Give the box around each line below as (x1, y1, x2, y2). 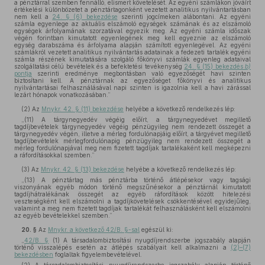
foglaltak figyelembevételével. (53, 251, 142, 258)
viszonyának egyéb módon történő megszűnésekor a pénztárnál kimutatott (14, 183, 251, 190)
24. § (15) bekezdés (184, 63, 245, 70)
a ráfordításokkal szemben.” (14, 151, 95, 159)
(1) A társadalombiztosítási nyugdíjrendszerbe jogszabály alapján (49, 237, 251, 244)
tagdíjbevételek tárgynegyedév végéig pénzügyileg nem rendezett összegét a (14, 123, 251, 130)
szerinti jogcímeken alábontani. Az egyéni (117, 13, 251, 20)
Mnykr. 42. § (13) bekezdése (41, 166, 124, 173)
